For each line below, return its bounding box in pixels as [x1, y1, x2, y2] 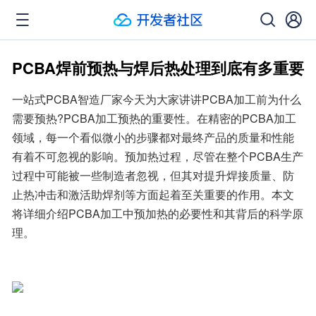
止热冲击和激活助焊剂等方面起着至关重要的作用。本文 [12, 186, 294, 202]
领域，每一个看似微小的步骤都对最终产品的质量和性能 [12, 129, 294, 145]
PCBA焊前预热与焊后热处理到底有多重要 [12, 56, 304, 79]
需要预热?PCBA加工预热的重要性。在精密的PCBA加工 [12, 110, 296, 126]
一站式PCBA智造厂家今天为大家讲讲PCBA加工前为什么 [12, 91, 301, 107]
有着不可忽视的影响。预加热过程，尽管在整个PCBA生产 [12, 148, 303, 164]
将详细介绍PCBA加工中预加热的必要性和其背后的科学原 [12, 205, 303, 221]
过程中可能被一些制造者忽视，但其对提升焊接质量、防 [12, 167, 294, 183]
